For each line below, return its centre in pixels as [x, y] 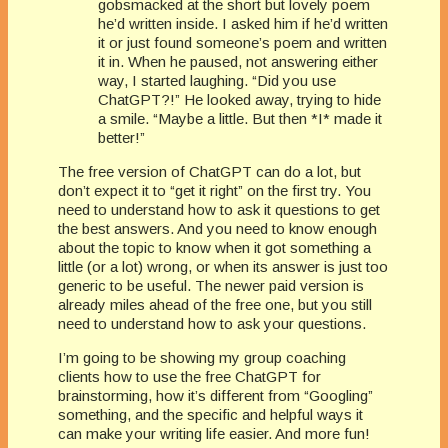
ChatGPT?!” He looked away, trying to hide [239, 99]
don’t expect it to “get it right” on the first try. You [214, 190]
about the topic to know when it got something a [214, 247]
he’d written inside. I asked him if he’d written [243, 23]
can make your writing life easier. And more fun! [214, 433]
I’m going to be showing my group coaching [202, 357]
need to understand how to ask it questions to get [219, 209]
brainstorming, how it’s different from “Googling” [215, 395]
